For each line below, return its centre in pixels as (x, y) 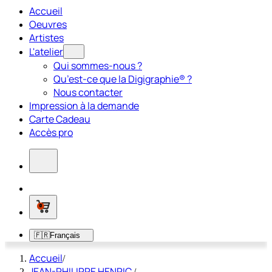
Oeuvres (48, 24)
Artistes (46, 38)
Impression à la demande (84, 106)
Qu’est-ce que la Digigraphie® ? (123, 79)
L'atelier (46, 52)
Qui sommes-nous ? (98, 66)
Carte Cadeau (60, 119)
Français (65, 235)
